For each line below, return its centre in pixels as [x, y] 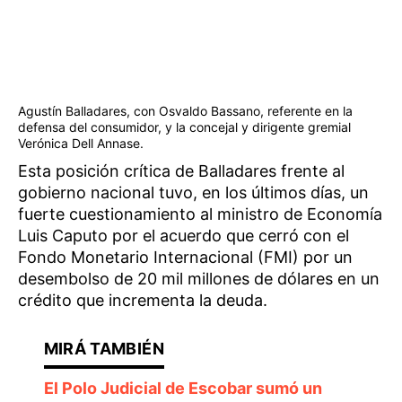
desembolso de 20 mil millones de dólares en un [199, 279]
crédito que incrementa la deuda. [143, 300]
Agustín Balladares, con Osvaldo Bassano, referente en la [185, 111]
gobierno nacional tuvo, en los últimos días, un [193, 192]
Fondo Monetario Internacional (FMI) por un [185, 257]
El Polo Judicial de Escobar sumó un [183, 388]
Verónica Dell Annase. [81, 143]
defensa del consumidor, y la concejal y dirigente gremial [184, 127]
